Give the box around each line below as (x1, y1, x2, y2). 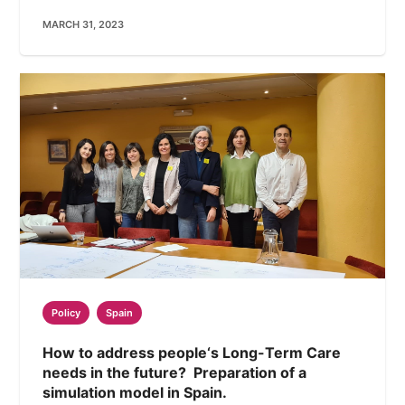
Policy (52, 306, 81, 320)
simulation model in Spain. (42, 383, 228, 402)
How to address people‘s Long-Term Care (42, 344, 342, 363)
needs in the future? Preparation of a (42, 363, 307, 382)
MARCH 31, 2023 (42, 18, 125, 32)
